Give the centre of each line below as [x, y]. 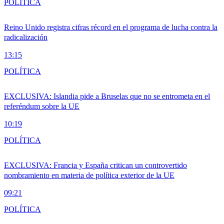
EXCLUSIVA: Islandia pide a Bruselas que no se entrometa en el [107, 96]
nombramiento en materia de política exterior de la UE [89, 175]
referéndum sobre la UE [42, 106]
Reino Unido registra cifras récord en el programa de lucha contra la [111, 27]
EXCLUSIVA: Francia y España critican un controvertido [95, 165]
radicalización [26, 37]
